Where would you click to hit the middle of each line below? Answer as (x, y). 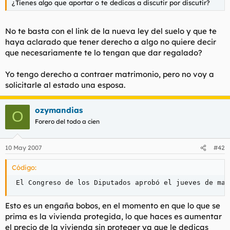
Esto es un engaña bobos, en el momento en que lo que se (113, 205)
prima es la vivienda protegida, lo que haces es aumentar (113, 216)
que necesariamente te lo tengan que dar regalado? (104, 52)
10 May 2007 (24, 148)
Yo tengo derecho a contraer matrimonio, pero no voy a (110, 74)
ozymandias (59, 110)
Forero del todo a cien (67, 121)
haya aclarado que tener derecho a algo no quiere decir (111, 42)
